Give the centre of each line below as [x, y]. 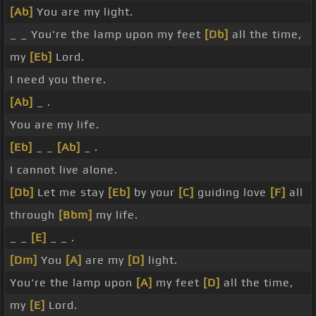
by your [154, 193]
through [34, 215]
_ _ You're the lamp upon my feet [107, 35]
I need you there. [58, 80]
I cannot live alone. [64, 170]
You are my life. [55, 125]
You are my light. [83, 12]
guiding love [232, 193]
